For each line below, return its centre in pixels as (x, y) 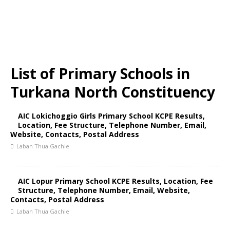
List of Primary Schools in (100, 73)
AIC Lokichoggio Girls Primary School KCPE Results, (111, 116)
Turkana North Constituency (113, 92)
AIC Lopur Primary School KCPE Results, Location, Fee (116, 181)
